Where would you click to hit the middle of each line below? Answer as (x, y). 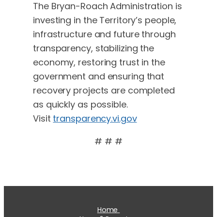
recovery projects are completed (104, 90)
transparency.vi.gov (95, 118)
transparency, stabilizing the (94, 48)
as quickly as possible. (80, 104)
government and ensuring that (99, 76)
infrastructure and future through (104, 34)
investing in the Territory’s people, (105, 20)
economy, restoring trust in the (99, 62)
